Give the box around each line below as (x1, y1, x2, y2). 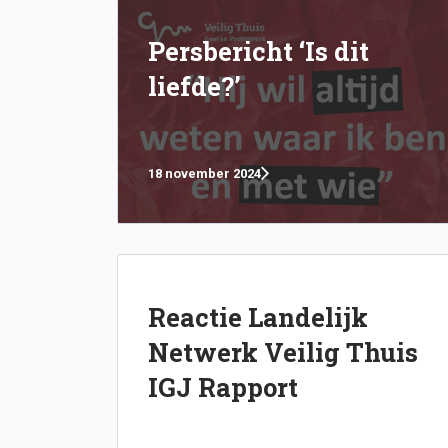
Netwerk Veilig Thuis (148, 334, 418, 369)
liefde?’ (148, 68, 241, 103)
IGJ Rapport (148, 369, 298, 404)
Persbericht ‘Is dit (148, 33, 369, 68)
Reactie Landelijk (148, 299, 368, 334)
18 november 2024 (148, 166, 261, 181)
